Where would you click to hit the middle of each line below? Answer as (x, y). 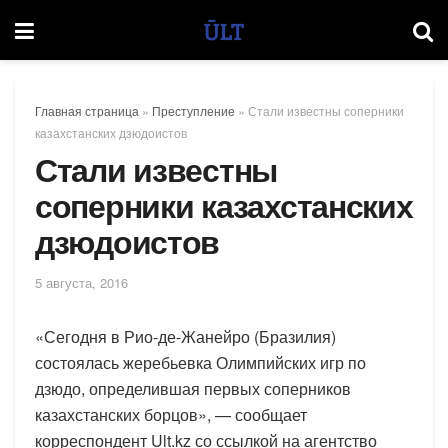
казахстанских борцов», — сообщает (171, 414)
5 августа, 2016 (81, 282)
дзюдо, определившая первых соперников (193, 388)
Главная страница (87, 110)
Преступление (193, 110)
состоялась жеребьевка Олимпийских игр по (200, 362)
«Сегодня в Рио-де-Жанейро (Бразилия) (185, 336)
